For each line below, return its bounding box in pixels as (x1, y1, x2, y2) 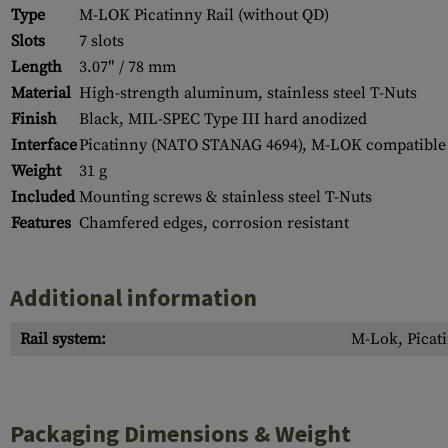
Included (11, 187, 75, 207)
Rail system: (20, 329, 106, 349)
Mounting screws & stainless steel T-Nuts (79, 187, 372, 207)
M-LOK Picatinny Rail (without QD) (79, 5, 329, 25)
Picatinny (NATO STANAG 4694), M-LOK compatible (79, 135, 446, 155)
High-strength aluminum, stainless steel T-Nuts (79, 83, 417, 103)
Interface (11, 135, 77, 155)
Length (11, 57, 62, 77)
